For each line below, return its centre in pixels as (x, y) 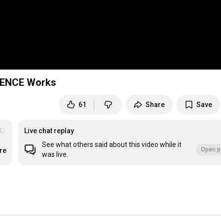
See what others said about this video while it (112, 145)
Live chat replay (49, 131)
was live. (55, 155)
